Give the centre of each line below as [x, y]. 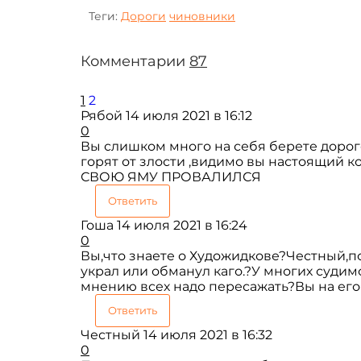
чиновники [202, 16]
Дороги [143, 16]
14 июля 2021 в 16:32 [208, 334]
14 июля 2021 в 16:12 [189, 115]
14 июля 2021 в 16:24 [182, 225]
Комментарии [135, 61]
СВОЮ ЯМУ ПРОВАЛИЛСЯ [171, 176]
